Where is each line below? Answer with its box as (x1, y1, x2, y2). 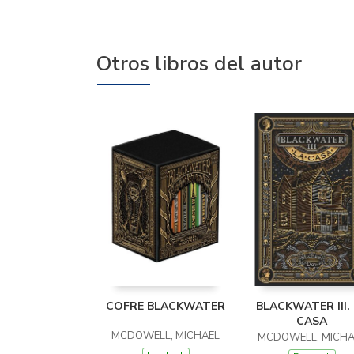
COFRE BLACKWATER (106, 299, 225, 314)
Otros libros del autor (96, 50, 302, 77)
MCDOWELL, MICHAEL (111, 329, 220, 343)
